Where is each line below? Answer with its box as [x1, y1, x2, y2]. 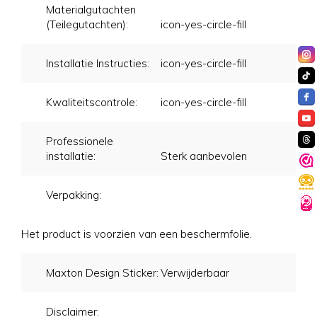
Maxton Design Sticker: [46, 265, 158, 279]
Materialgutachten [46, 2, 136, 16]
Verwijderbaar [161, 265, 229, 279]
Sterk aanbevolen [161, 149, 247, 163]
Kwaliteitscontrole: [46, 95, 137, 109]
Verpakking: [46, 188, 101, 202]
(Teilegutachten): [46, 17, 128, 31]
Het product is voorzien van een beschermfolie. [21, 226, 252, 241]
